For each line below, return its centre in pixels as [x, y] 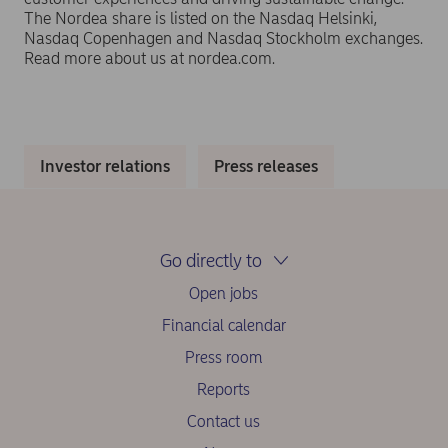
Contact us [224, 422]
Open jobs [224, 294]
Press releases [266, 166]
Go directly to [210, 261]
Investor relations [105, 166]
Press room [224, 358]
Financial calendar [223, 326]
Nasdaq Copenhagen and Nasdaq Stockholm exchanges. [223, 38]
